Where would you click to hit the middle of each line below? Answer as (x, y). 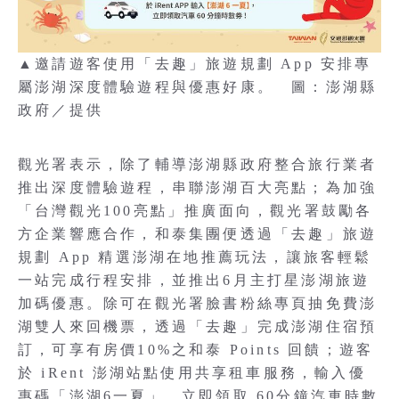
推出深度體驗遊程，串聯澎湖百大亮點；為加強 (198, 187)
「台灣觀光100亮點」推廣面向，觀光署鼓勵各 (195, 211)
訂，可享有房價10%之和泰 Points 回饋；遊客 (196, 350)
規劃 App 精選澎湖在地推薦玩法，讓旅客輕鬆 (195, 257)
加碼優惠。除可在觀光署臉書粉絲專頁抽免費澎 (198, 303)
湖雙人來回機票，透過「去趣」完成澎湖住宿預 (198, 326)
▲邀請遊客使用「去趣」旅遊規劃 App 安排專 (195, 64)
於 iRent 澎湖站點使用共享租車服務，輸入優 (192, 373)
